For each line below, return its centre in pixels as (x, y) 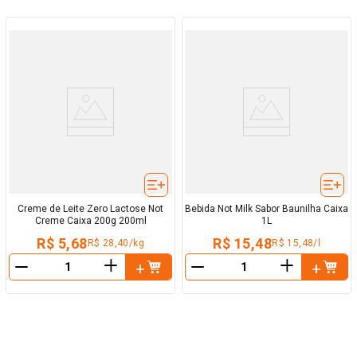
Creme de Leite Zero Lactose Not (90, 209)
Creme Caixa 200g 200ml (90, 221)
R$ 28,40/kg (116, 243)
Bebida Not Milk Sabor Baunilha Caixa (267, 209)
